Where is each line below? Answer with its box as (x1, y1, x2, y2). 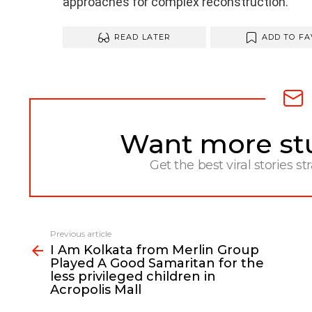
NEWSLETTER (53, 128, 146, 144)
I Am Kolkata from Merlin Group (50, 242, 259, 258)
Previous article (50, 228, 111, 240)
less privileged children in (50, 269, 216, 285)
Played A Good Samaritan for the (50, 256, 264, 272)
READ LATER (114, 32, 171, 42)
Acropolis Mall (50, 282, 141, 298)
